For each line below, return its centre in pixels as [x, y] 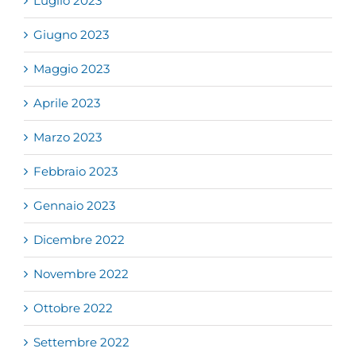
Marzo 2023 [68, 137]
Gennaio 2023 [74, 206]
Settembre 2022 [81, 342]
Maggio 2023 [72, 69]
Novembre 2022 [81, 274]
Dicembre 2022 [79, 240]
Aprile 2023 [67, 103]
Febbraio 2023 [75, 172]
